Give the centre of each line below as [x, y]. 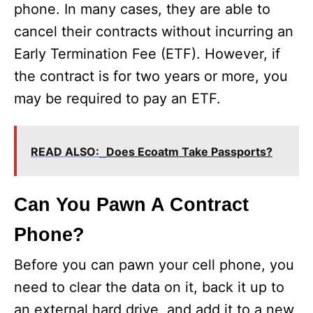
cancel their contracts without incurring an [154, 32]
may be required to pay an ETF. [117, 99]
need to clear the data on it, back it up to [149, 287]
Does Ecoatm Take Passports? [189, 152]
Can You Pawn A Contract [131, 205]
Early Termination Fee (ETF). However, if [147, 54]
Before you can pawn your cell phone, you [154, 265]
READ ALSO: [65, 152]
